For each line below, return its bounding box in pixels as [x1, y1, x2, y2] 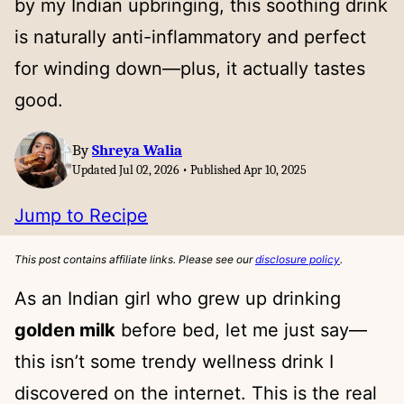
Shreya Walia [92, 142, 182, 159]
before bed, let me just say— [115, 319, 367, 341]
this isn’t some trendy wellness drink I [14, 351, 334, 372]
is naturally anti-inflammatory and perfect [14, 26, 366, 48]
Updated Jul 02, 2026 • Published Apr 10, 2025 [72, 162, 307, 178]
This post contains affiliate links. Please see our [14, 252, 255, 266]
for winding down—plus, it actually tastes [14, 58, 365, 79]
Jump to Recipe [14, 204, 148, 226]
